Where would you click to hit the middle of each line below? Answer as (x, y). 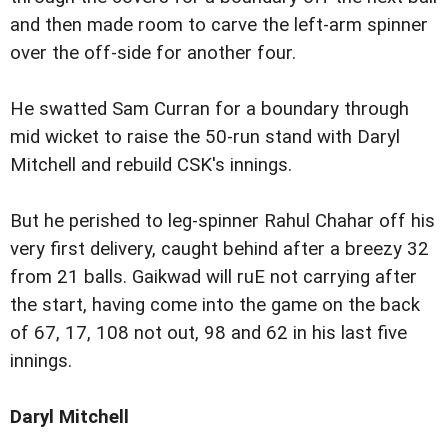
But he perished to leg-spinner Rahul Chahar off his (222, 220)
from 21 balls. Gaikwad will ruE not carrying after (213, 276)
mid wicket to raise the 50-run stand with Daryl (205, 136)
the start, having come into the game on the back (215, 304)
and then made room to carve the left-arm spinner (219, 24)
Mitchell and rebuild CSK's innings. (151, 164)
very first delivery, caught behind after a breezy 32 (219, 248)
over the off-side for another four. (153, 52)
